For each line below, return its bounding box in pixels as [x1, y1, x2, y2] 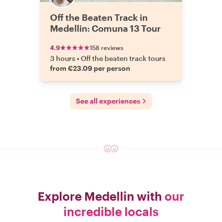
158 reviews [90, 44, 123, 51]
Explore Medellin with [38, 189, 165, 203]
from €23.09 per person [50, 64, 130, 72]
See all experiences [76, 97, 140, 105]
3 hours [50, 54, 75, 62]
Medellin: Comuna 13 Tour [50, 23, 161, 34]
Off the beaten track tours [81, 54, 166, 62]
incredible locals [63, 204, 159, 219]
